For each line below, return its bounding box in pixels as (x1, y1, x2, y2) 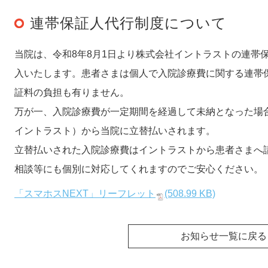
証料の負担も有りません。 (14, 87, 129, 98)
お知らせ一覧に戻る (181, 230, 267, 241)
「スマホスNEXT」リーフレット (14, 188, 156, 199)
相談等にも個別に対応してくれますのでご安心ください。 (14, 163, 263, 174)
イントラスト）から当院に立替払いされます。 (14, 125, 215, 136)
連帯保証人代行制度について (30, 14, 227, 31)
